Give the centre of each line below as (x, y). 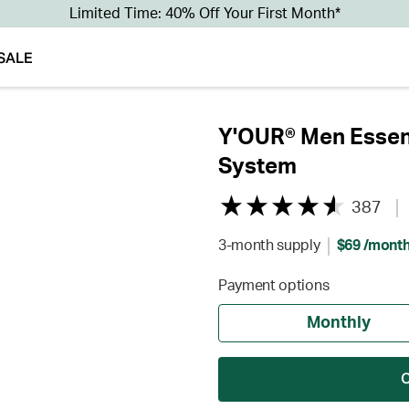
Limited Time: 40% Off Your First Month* (204, 14)
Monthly (339, 323)
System (257, 167)
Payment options (274, 286)
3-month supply (269, 246)
